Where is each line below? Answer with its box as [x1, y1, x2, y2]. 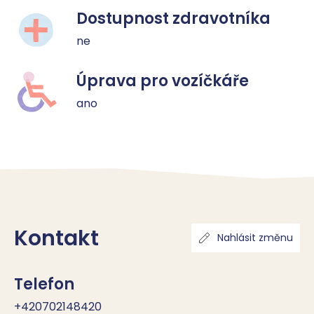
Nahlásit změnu [217, 231, 293, 245]
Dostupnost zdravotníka [76, 8, 271, 29]
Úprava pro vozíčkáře [76, 70, 249, 92]
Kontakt [14, 224, 99, 253]
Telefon [14, 273, 74, 295]
